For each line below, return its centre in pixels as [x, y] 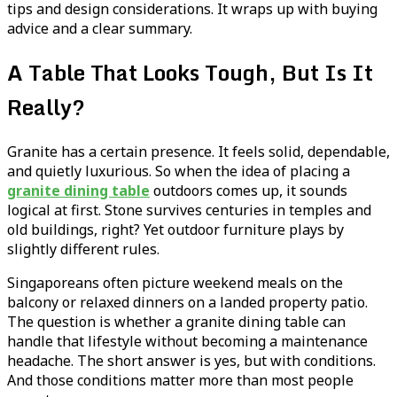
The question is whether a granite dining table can [176, 322]
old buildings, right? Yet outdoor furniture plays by [175, 230]
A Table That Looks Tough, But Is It [190, 73]
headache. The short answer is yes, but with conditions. [191, 361]
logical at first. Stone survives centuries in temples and [189, 210]
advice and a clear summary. [100, 28]
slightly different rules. [83, 249]
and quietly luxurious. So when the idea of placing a [179, 171]
